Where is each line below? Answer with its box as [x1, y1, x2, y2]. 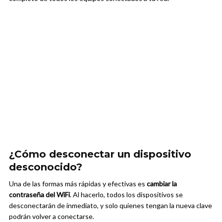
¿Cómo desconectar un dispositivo [9, 148, 191, 161]
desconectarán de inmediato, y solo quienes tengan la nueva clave [9, 201, 212, 210]
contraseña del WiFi [9, 190, 70, 199]
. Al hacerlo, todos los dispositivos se [70, 190, 183, 199]
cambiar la [147, 179, 177, 188]
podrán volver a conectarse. [9, 212, 94, 221]
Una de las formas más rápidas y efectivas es [9, 179, 147, 188]
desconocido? [9, 161, 82, 173]
